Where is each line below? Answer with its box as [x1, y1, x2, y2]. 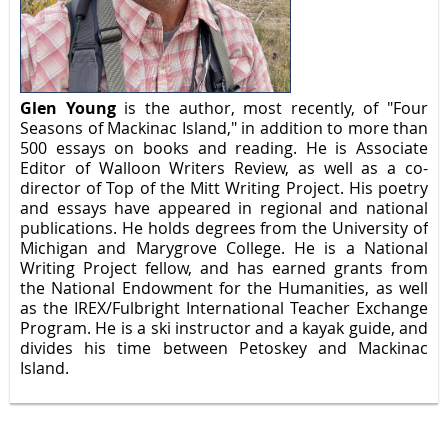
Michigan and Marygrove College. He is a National [20, 237, 428, 260]
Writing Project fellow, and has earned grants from [20, 257, 428, 280]
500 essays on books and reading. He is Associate [20, 137, 428, 160]
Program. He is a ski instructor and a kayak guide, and [20, 317, 428, 340]
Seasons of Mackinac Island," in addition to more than [20, 117, 428, 140]
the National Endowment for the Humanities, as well [20, 277, 428, 300]
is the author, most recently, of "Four [115, 97, 428, 120]
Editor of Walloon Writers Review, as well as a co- [20, 157, 428, 180]
